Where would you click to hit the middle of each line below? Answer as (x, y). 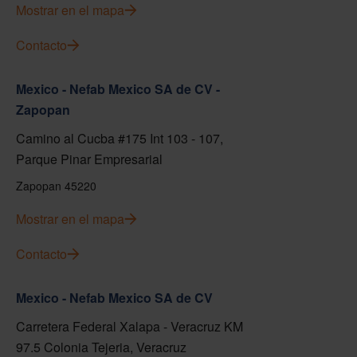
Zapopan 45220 (56, 186)
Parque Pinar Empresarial (89, 159)
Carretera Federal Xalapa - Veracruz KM (129, 326)
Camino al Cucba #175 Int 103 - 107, (120, 138)
